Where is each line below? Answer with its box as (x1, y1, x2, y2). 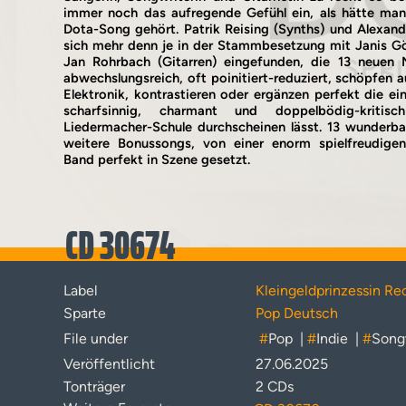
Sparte (63, 304, 106, 322)
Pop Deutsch (256, 304, 338, 322)
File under (63, 330, 128, 347)
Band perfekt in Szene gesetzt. (63, 151, 250, 168)
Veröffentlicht (63, 355, 155, 372)
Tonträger (63, 378, 125, 395)
